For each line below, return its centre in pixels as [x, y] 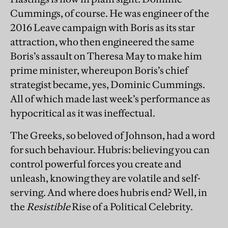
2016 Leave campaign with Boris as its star [103, 27]
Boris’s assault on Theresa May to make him [106, 56]
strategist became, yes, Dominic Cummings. [108, 84]
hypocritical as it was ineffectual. [83, 113]
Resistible [48, 206]
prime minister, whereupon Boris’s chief [99, 70]
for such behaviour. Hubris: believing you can [110, 149]
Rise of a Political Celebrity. [132, 206]
